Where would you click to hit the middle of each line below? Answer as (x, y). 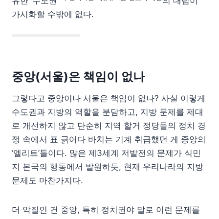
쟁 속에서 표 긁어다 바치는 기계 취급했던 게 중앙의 (109, 139)
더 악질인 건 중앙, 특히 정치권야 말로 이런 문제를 (106, 209)
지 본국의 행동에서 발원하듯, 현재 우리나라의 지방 (108, 166)
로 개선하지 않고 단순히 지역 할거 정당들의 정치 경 (109, 125)
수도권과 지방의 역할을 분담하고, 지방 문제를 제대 (108, 112)
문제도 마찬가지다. (47, 180)
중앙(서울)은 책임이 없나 (78, 76)
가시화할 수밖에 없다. (53, 14)
